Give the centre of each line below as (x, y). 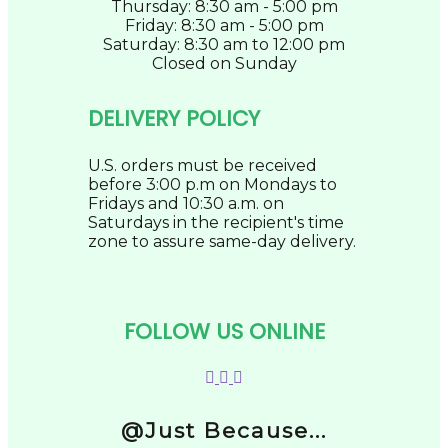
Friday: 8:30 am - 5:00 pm (224, 26)
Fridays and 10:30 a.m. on (186, 203)
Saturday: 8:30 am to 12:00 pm (224, 45)
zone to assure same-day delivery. (222, 241)
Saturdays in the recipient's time (216, 222)
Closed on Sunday (224, 64)
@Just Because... (224, 429)
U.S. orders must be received (202, 165)
